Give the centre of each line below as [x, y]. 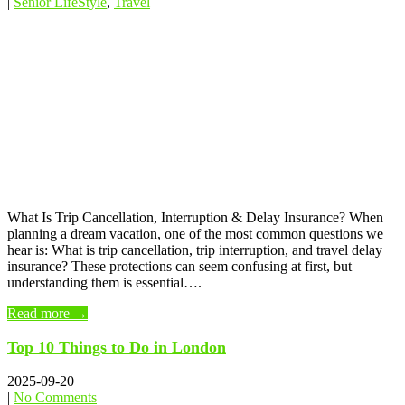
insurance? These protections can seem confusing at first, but [179, 267]
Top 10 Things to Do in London [117, 348]
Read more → [47, 314]
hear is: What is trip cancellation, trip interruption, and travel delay [195, 250]
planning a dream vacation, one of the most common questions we [195, 234]
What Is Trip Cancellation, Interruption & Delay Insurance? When [195, 218]
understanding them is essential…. [104, 283]
